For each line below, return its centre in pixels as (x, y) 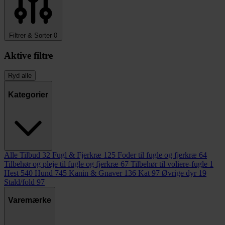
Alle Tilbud (22, 155)
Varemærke (30, 200)
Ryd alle (20, 76)
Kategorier (28, 94)
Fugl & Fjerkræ (77, 155)
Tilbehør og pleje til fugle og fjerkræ (61, 164)
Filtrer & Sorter (30, 35)
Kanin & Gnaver (95, 173)
